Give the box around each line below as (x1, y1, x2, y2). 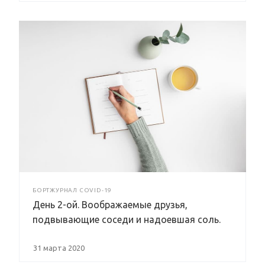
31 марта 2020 (33, 243, 85, 252)
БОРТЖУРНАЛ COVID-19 (33, 186, 112, 193)
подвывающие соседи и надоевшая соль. (33, 214, 221, 225)
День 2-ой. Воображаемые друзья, (33, 199, 188, 210)
